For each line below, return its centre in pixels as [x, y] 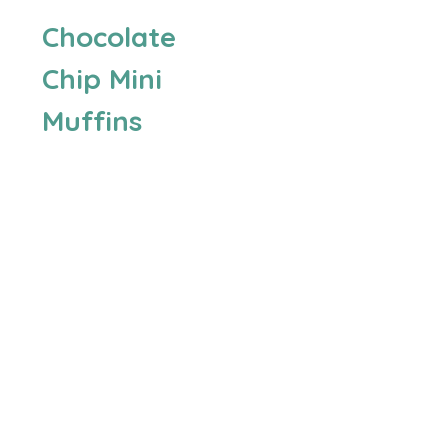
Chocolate [108, 37]
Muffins [91, 121]
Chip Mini [101, 79]
